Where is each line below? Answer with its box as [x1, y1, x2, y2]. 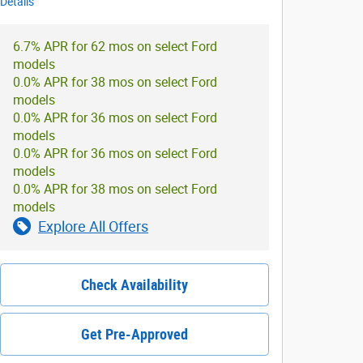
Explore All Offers [38, 217, 148, 235]
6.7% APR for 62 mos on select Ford [13, 38, 217, 54]
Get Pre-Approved [81, 325, 188, 343]
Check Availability [81, 275, 188, 293]
